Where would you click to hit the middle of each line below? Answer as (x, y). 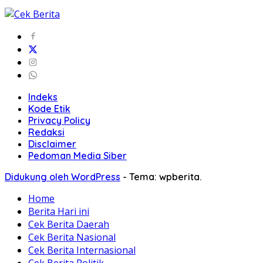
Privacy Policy (59, 120)
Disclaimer (52, 144)
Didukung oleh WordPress (63, 176)
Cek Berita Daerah (69, 224)
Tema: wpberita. (165, 176)
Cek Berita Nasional (72, 237)
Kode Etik (49, 108)
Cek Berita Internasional (82, 250)
